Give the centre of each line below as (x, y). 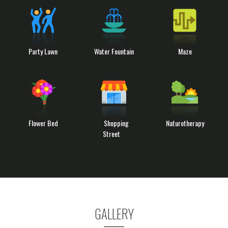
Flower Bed (43, 123)
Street (111, 133)
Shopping (117, 123)
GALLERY (114, 213)
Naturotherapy (185, 123)
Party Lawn (43, 51)
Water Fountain (114, 51)
